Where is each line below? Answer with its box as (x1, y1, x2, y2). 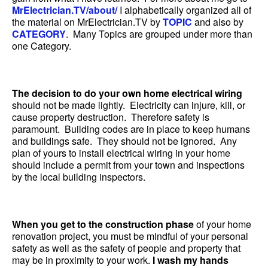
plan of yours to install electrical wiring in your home (12, 146, 230, 160)
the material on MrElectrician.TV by (12, 15, 160, 29)
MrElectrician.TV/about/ (12, 3, 117, 17)
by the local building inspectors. (12, 170, 145, 184)
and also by (192, 15, 243, 29)
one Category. (12, 39, 71, 53)
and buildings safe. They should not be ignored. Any (12, 134, 237, 148)
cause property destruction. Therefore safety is (12, 110, 209, 124)
